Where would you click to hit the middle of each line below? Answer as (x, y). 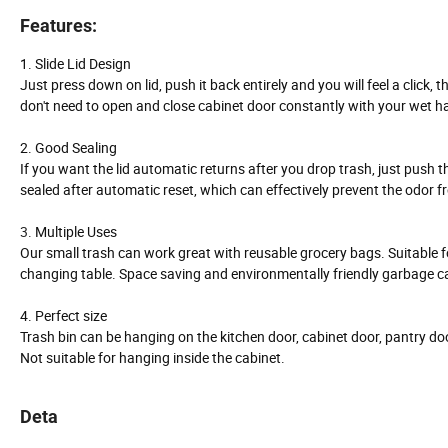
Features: (58, 26)
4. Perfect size (65, 316)
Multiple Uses (76, 232)
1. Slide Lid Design (75, 64)
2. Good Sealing (68, 148)
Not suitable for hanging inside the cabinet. (152, 358)
